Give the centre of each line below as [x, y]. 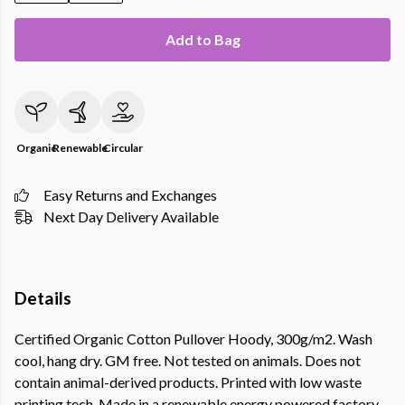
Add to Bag [202, 39]
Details [43, 298]
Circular [123, 148]
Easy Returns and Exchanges [130, 195]
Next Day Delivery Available [131, 217]
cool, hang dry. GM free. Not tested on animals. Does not [188, 361]
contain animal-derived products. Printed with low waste [188, 382]
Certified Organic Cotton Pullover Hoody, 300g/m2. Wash [193, 339]
